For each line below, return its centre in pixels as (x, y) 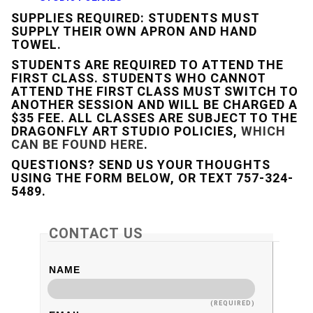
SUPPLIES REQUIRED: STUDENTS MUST (135, 18)
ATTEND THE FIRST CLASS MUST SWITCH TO (155, 92)
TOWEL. (36, 45)
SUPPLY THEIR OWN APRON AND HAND (134, 31)
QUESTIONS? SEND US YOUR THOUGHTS (141, 165)
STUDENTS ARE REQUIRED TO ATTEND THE (147, 65)
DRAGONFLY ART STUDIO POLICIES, (126, 131)
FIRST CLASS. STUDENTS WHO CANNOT (138, 78)
